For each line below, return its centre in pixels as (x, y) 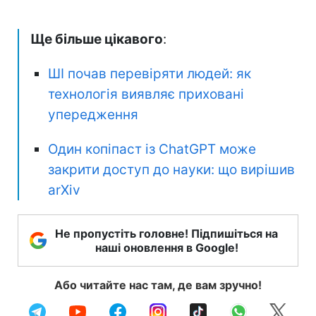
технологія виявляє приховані (146, 94)
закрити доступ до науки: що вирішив (171, 169)
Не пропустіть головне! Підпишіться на (166, 233)
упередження (93, 114)
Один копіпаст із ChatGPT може (152, 149)
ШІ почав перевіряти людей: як (150, 73)
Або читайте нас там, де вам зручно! (158, 285)
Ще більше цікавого (97, 39)
